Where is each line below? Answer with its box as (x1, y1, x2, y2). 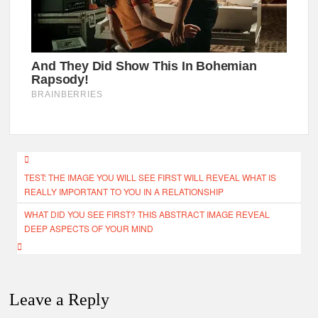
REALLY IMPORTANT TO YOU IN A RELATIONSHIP (24, 185, 224, 197)
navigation (9, 173, 98, 197)
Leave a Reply (9, 290, 110, 309)
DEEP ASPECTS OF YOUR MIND (24, 221, 154, 234)
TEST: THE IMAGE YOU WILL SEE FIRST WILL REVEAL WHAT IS (24, 170, 277, 183)
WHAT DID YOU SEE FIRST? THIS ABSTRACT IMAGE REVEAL (24, 207, 270, 220)
